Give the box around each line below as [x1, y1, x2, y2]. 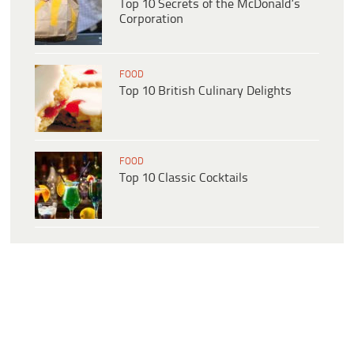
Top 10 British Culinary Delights [119, 84, 292, 98]
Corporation [119, 12, 183, 26]
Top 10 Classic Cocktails [119, 171, 248, 185]
